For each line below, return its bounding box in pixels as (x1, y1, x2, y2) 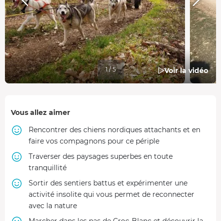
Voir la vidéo (164, 66, 208, 75)
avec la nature (29, 201, 77, 210)
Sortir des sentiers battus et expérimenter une (29, 178, 187, 187)
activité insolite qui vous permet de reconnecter (29, 189, 194, 199)
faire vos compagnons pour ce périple (29, 136, 159, 146)
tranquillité (29, 163, 67, 172)
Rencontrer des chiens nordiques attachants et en (29, 125, 200, 134)
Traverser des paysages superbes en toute (29, 151, 173, 161)
